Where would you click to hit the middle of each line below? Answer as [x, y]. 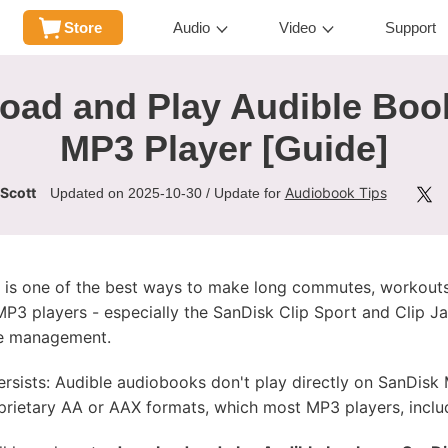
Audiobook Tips [335, 193]
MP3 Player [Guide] [224, 148]
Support [410, 27]
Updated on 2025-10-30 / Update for [167, 193]
